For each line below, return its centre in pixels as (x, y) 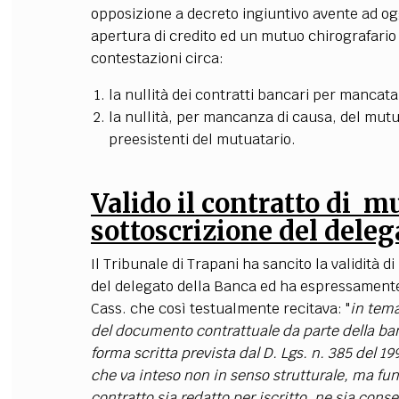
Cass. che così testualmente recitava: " (220, 309)
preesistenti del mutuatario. (202, 139)
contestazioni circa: (157, 58)
